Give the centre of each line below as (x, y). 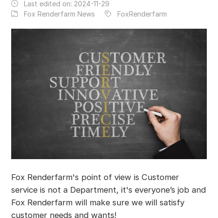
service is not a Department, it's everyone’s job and (108, 190)
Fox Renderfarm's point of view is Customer (95, 177)
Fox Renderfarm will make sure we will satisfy (98, 202)
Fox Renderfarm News (59, 14)
